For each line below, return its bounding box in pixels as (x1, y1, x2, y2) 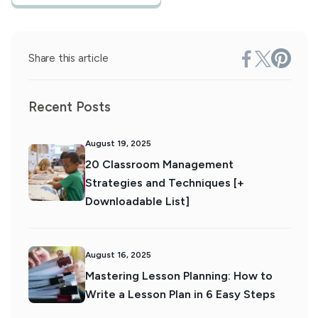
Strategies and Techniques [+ (85, 176, 244, 190)
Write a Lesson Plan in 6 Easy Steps (85, 287, 275, 301)
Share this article (28, 51, 109, 65)
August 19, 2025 (85, 138, 151, 148)
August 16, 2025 (85, 250, 151, 260)
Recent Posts (28, 99, 111, 115)
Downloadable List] (85, 194, 190, 208)
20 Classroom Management (85, 158, 234, 171)
